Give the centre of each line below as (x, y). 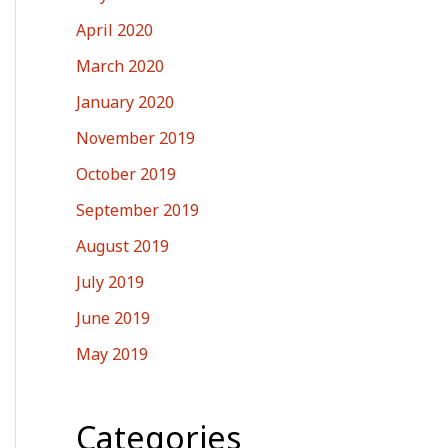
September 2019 (137, 209)
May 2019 (112, 353)
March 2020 (120, 65)
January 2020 (125, 101)
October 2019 (126, 173)
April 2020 (114, 29)
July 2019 (110, 281)
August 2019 (122, 245)
